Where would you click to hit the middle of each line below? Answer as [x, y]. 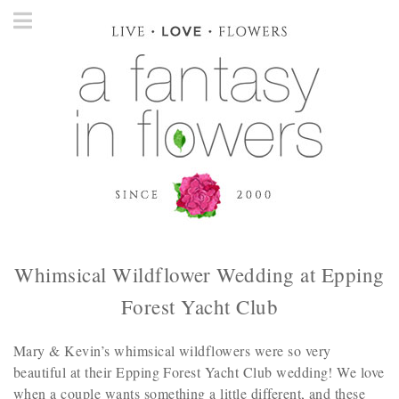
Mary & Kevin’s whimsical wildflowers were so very [172, 350]
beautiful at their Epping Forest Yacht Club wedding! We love [199, 372]
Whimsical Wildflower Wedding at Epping [199, 274]
